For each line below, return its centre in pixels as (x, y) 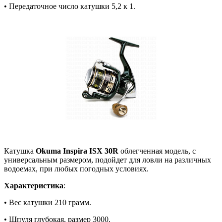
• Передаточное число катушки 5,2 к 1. (70, 6)
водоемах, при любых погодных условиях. (77, 168)
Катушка (20, 151)
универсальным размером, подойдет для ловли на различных (108, 160)
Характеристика (34, 185)
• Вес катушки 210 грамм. (48, 202)
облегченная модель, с (157, 151)
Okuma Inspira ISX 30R (77, 151)
